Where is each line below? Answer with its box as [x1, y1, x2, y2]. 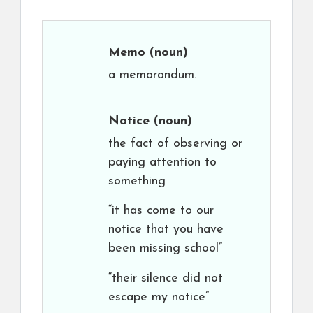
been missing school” [108, 242, 222, 255]
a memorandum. [108, 68, 196, 82]
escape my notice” [108, 291, 209, 304]
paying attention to [108, 156, 217, 169]
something [108, 175, 166, 188]
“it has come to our [108, 204, 214, 217]
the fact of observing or [108, 137, 242, 150]
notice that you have [108, 223, 224, 236]
